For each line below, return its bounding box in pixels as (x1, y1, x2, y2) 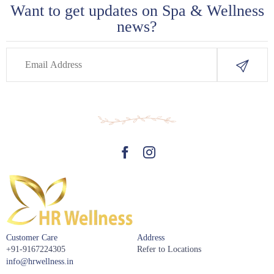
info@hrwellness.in (6, 256, 73, 266)
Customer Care (6, 232, 57, 242)
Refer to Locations (137, 244, 201, 254)
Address (137, 232, 165, 242)
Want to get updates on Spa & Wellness (10, 1, 264, 20)
